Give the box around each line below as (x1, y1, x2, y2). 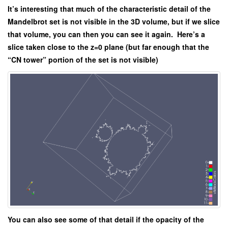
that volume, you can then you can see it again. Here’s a (8, 28, 205, 39)
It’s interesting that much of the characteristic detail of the (8, 3, 211, 14)
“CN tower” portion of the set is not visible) (8, 54, 158, 65)
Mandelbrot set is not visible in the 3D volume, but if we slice (8, 16, 220, 26)
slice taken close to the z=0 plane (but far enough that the (8, 41, 209, 52)
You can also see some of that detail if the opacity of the (8, 214, 204, 225)
